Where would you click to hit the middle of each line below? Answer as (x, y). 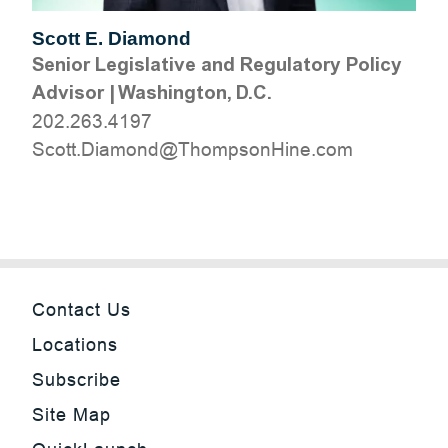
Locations (75, 344)
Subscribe (76, 379)
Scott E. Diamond (111, 38)
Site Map (71, 414)
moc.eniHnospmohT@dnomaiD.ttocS (192, 149)
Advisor (68, 92)
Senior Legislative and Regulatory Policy (217, 64)
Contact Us (81, 309)
